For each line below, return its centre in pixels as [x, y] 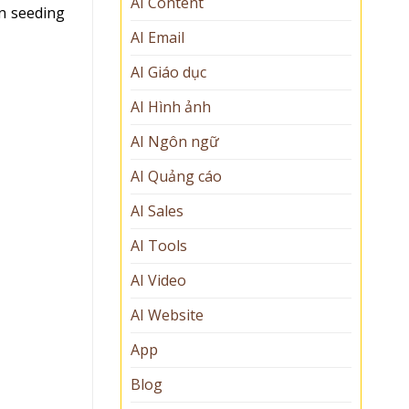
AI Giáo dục [168, 72]
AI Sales [157, 210]
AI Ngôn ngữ [175, 141]
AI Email [157, 37]
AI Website [167, 315]
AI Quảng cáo [176, 176]
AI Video [158, 280]
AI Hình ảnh [171, 106]
